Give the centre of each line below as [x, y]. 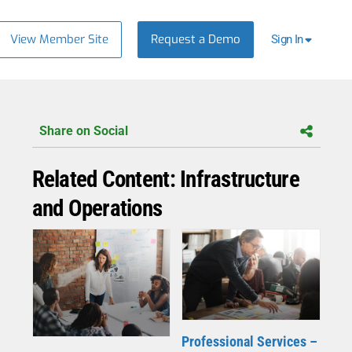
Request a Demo [196, 39]
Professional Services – [249, 341]
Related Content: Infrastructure [165, 180]
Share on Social [83, 130]
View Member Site [60, 39]
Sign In [287, 40]
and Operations [97, 209]
